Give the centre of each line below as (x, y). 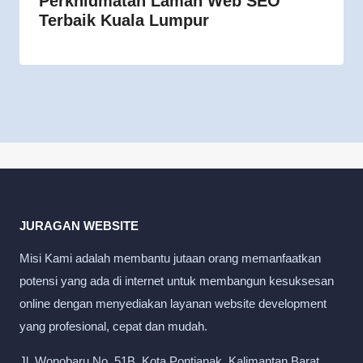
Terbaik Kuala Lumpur (124, 20)
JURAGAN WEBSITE (79, 226)
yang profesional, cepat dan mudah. (113, 326)
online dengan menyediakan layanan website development (173, 303)
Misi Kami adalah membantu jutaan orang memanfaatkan (170, 258)
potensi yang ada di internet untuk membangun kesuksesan (177, 281)
